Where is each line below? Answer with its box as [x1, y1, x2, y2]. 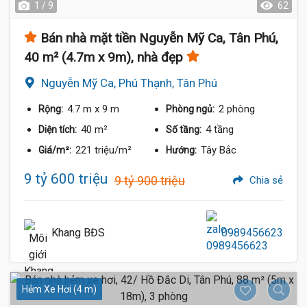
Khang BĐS [51, 226, 105, 240]
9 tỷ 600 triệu [24, 171, 108, 188]
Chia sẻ [247, 174, 283, 187]
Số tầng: [166, 124, 204, 136]
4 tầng [206, 123, 234, 136]
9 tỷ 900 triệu [114, 173, 185, 188]
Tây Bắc [201, 144, 237, 157]
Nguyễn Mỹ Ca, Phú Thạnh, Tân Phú [41, 76, 217, 90]
